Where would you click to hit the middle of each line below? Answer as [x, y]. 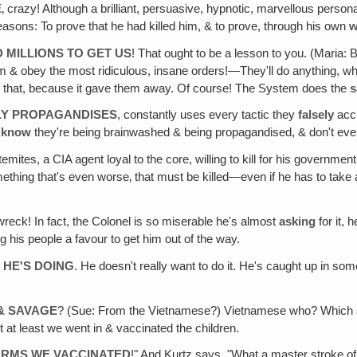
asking [298, 222]
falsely [316, 115]
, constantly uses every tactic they [208, 115]
